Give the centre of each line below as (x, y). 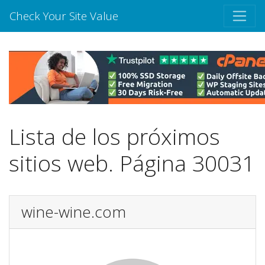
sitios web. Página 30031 (132, 163)
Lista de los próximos (114, 137)
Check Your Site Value (64, 16)
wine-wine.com (74, 212)
